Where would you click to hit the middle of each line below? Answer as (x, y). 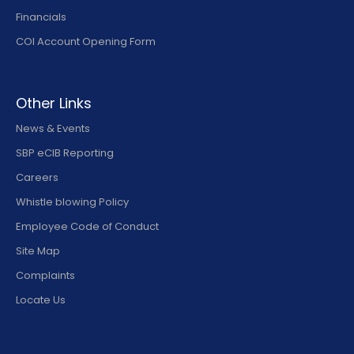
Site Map (38, 251)
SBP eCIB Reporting (65, 153)
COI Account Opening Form (86, 41)
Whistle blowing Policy (72, 202)
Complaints (45, 275)
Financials (41, 17)
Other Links (54, 103)
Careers (37, 177)
